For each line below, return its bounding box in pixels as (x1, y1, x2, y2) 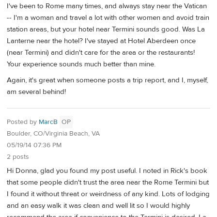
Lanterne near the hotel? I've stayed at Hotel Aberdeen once (7, 36, 196, 46)
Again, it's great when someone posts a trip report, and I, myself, (7, 76, 208, 85)
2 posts (7, 153, 29, 161)
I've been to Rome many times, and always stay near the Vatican (7, 1, 207, 11)
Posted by (7, 118, 39, 126)
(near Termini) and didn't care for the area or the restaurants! (7, 47, 195, 57)
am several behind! (7, 87, 66, 97)
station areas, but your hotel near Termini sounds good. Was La (7, 24, 205, 34)
